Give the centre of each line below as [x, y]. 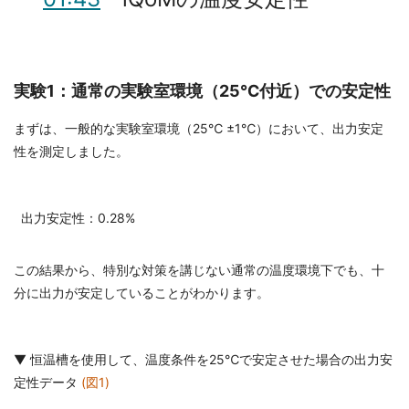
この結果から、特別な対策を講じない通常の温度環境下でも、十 [199, 270]
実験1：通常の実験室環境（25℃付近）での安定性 [202, 91]
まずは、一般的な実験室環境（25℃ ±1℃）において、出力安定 [199, 129]
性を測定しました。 [71, 152]
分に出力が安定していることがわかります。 [142, 293]
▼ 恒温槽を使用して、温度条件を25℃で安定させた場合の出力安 [203, 360]
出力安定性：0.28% [78, 218]
